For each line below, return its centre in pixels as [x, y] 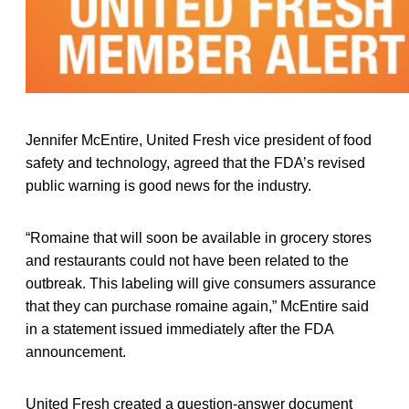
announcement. [76, 351]
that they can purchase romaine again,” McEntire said [197, 306]
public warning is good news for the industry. [168, 185]
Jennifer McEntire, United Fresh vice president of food [199, 140]
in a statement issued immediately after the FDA [179, 329]
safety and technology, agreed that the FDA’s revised [195, 163]
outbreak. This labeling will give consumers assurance [201, 283]
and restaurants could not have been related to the [187, 260]
